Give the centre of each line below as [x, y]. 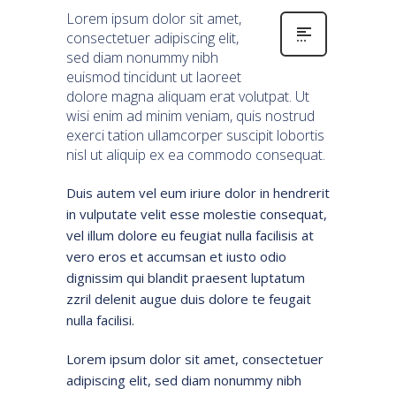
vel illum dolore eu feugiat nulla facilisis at [190, 235]
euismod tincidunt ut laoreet [154, 76]
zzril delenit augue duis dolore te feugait [189, 298]
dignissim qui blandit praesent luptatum [186, 277]
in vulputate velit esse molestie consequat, [197, 213]
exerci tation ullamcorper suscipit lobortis [195, 135]
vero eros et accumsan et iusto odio [176, 256]
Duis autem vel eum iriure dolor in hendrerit [198, 192]
